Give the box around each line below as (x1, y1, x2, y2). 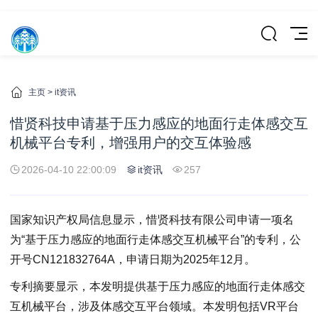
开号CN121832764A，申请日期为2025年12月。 (10, 253, 256, 265)
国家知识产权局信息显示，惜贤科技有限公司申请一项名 (10, 214, 294, 226)
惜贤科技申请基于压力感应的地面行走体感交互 (10, 116, 308, 131)
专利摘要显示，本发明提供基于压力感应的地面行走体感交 (10, 280, 305, 292)
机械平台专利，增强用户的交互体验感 (10, 135, 251, 150)
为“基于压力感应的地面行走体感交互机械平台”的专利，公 (10, 234, 301, 246)
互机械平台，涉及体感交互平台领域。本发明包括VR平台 (10, 300, 299, 312)
